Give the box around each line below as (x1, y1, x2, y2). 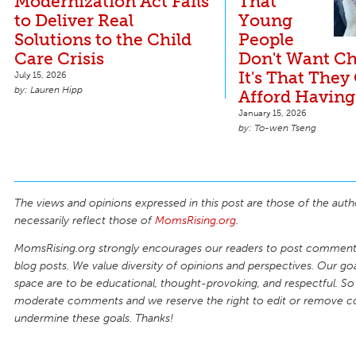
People (238, 29, 294, 49)
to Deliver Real (14, 10, 133, 30)
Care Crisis (14, 48, 104, 68)
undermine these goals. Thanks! (14, 311, 173, 326)
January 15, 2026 (238, 106, 307, 118)
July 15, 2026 (14, 68, 67, 80)
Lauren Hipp (30, 83, 83, 95)
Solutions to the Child (14, 29, 192, 49)
